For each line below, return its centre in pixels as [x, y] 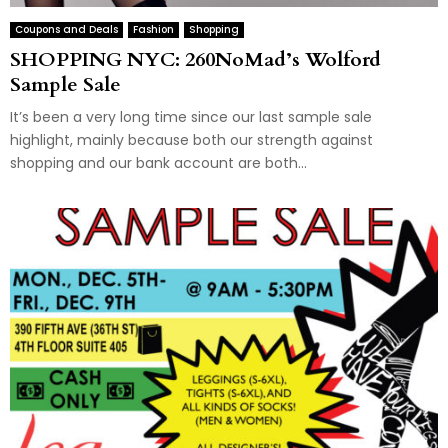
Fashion [153, 30]
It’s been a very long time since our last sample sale [191, 117]
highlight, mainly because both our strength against [191, 140]
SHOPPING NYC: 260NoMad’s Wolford [195, 60]
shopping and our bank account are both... [158, 163]
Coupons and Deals [66, 30]
